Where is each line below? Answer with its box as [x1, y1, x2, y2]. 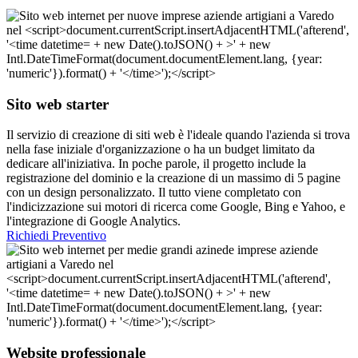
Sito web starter [6, 95, 109, 113]
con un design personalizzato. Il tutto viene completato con [6, 185, 301, 200]
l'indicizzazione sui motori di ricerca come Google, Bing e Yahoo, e [6, 200, 345, 214]
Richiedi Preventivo [6, 229, 106, 243]
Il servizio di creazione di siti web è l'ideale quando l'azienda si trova [6, 128, 350, 142]
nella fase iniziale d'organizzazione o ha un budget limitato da [6, 142, 315, 157]
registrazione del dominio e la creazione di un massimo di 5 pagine [6, 171, 340, 185]
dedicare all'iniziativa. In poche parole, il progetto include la [6, 157, 306, 171]
